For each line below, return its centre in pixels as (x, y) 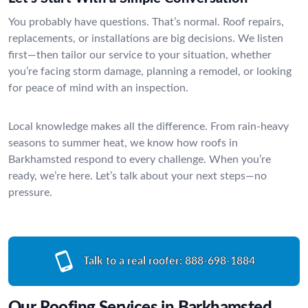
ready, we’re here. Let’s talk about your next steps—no (137, 176)
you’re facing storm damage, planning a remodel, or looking (150, 71)
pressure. (30, 192)
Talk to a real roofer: (133, 261)
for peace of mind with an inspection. (98, 88)
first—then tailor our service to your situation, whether (140, 55)
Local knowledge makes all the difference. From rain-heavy (148, 126)
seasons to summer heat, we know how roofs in (123, 143)
